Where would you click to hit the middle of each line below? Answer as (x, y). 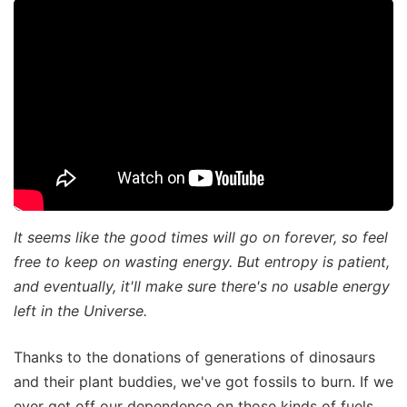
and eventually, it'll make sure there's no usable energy (202, 287)
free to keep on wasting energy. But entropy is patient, (202, 262)
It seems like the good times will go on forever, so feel (201, 238)
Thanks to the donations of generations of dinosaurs (194, 357)
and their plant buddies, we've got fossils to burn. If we (203, 382)
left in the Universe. (80, 311)
